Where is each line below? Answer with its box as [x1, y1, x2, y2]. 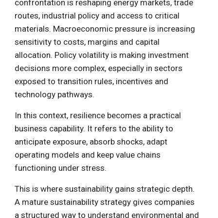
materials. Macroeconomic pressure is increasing [15, 24, 195, 34]
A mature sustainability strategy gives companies [15, 197, 195, 207]
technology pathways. [15, 90, 94, 100]
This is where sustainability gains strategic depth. [15, 184, 195, 194]
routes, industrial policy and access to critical [15, 11, 180, 21]
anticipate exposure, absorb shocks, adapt [15, 137, 167, 147]
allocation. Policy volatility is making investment [15, 50, 189, 60]
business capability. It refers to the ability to [15, 124, 173, 134]
